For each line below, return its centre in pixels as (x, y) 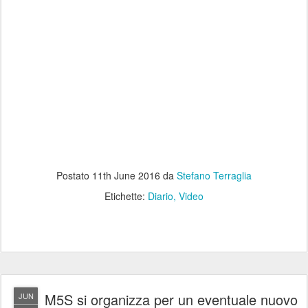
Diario (161, 196)
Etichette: (126, 196)
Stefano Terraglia (214, 176)
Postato (74, 176)
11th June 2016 (126, 176)
